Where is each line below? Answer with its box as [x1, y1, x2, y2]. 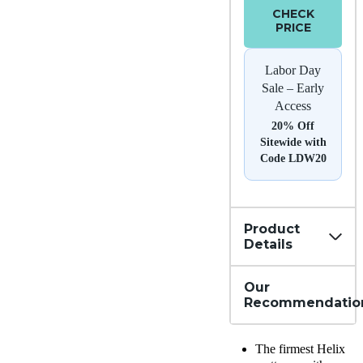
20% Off [271, 120, 314, 133]
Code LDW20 [259, 152, 327, 165]
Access [275, 99, 311, 113]
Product [244, 221, 300, 237]
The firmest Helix [255, 342, 345, 357]
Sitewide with [259, 136, 327, 149]
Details [244, 237, 293, 253]
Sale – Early [262, 81, 324, 96]
